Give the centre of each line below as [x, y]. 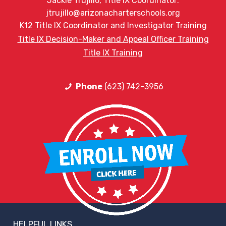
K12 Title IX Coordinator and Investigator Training [113, 26]
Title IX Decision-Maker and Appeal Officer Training [113, 39]
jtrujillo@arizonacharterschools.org [113, 13]
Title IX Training [113, 53]
